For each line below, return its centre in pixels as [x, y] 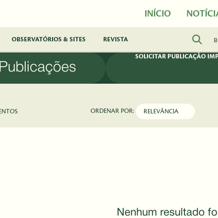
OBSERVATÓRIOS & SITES [49, 39]
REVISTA [116, 39]
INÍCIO [158, 14]
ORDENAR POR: [113, 111]
